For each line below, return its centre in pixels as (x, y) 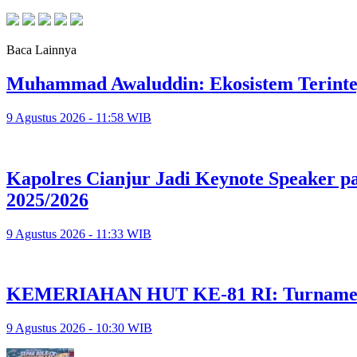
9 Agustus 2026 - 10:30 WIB (79, 328)
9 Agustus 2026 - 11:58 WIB (79, 117)
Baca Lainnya (41, 49)
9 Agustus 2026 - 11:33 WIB (79, 233)
